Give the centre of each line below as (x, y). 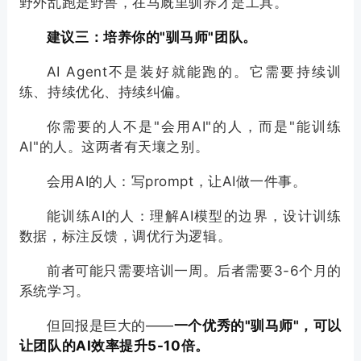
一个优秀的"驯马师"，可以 (258, 326)
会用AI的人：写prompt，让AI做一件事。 (176, 182)
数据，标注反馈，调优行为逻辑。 (125, 237)
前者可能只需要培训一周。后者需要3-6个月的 (194, 271)
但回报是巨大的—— (110, 326)
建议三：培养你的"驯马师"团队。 (151, 37)
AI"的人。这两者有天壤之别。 (114, 147)
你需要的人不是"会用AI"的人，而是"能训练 (194, 127)
